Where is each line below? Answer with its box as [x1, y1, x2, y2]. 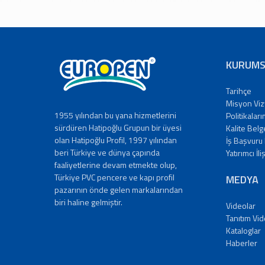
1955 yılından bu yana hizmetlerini [54, 109, 176, 122]
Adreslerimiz [21, 162, 66, 174]
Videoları [21, 14, 52, 27]
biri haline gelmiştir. [54, 196, 122, 209]
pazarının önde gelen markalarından [54, 183, 183, 196]
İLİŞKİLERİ [9, 91, 42, 104]
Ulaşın [21, 131, 43, 144]
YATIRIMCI [9, 79, 42, 91]
